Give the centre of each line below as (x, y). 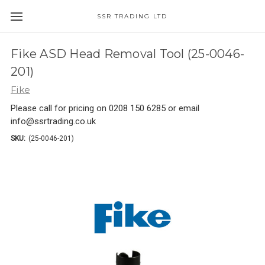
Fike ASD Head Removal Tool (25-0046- (127, 54)
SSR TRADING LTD (132, 16)
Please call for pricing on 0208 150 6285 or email (105, 108)
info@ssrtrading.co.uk (53, 121)
